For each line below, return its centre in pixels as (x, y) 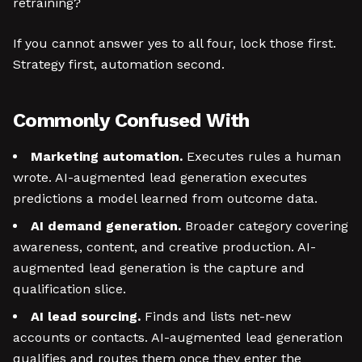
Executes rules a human (262, 156)
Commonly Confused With (131, 120)
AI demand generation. (106, 226)
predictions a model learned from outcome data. (165, 198)
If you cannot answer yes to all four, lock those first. (175, 43)
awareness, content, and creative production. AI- (164, 247)
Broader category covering (265, 226)
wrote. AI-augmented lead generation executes (160, 177)
